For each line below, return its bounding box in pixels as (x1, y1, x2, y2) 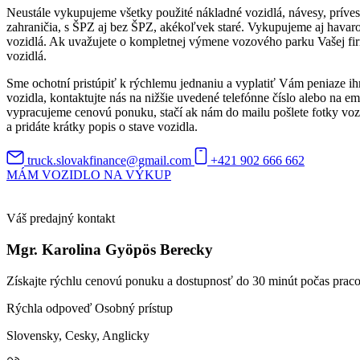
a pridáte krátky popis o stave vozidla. (6, 120, 198, 134)
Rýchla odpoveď (6, 301, 92, 315)
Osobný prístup (95, 301, 173, 315)
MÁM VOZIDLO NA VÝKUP (6, 168, 171, 182)
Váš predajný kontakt (6, 211, 115, 226)
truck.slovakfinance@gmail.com (27, 153, 191, 168)
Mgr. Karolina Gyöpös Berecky (6, 240, 213, 258)
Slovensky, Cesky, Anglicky (6, 328, 149, 342)
